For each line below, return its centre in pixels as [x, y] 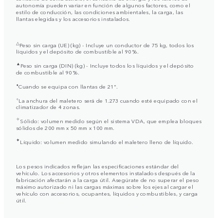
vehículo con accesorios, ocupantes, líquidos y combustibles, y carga [107, 193]
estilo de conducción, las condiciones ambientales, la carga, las [100, 11]
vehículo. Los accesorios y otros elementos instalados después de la [106, 173]
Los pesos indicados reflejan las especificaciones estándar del [98, 166]
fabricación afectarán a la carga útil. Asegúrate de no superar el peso [108, 179]
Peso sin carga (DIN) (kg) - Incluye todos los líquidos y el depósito [107, 65]
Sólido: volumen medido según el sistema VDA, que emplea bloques [111, 121]
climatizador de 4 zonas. [48, 107]
